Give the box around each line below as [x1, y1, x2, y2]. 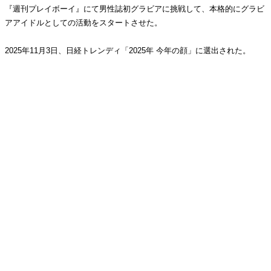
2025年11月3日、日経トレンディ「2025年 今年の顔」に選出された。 [5, 46, 250, 55]
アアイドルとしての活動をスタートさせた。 [5, 18, 162, 27]
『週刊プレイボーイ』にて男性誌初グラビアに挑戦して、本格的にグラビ [5, 4, 264, 13]
